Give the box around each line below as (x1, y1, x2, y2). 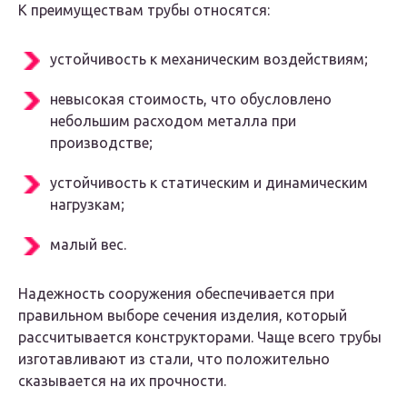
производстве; (50, 134, 153, 152)
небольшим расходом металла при (50, 113, 296, 130)
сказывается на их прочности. (18, 372, 226, 390)
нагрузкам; (50, 196, 124, 213)
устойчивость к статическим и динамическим (50, 174, 368, 192)
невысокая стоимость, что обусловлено (50, 91, 332, 108)
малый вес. (50, 236, 126, 253)
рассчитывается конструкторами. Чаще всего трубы (18, 329, 382, 346)
